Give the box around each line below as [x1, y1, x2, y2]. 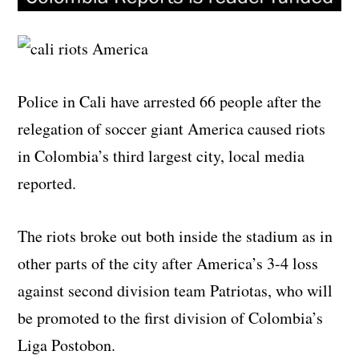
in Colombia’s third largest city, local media [18, 144, 305, 167]
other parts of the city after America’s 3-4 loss [18, 252, 319, 274]
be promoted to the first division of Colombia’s [18, 306, 324, 329]
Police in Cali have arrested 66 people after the [18, 90, 322, 112]
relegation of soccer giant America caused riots [18, 117, 326, 139]
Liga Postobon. [18, 333, 116, 356]
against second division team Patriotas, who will [18, 279, 333, 301]
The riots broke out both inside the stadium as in [18, 224, 333, 247]
